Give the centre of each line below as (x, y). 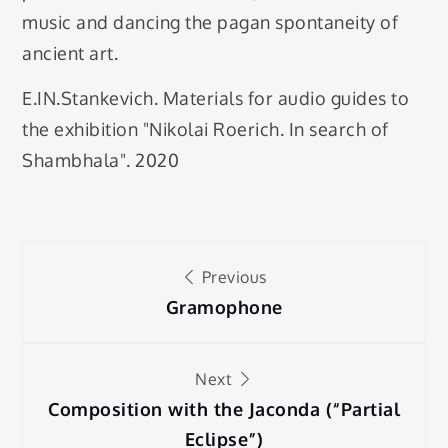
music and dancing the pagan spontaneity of (210, 21)
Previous (232, 276)
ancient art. (70, 52)
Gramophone (224, 306)
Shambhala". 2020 (101, 160)
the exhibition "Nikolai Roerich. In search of (205, 129)
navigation (127, 320)
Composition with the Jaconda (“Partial (224, 408)
